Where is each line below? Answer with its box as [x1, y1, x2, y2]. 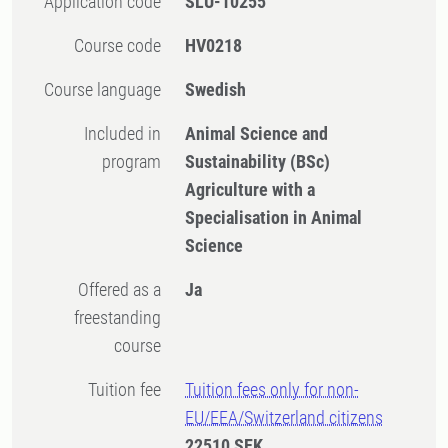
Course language [54, 79, 162, 100]
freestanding [74, 307, 162, 328]
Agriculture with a [185, 179, 316, 200]
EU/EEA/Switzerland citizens [185, 407, 384, 428]
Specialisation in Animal [185, 207, 363, 228]
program [102, 151, 162, 172]
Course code [84, 35, 162, 56]
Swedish [185, 79, 247, 100]
